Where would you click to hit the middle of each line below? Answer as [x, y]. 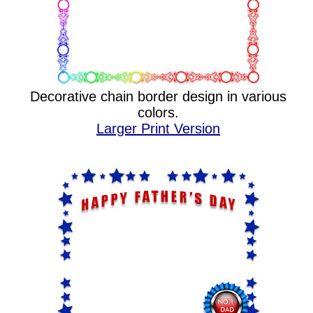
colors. [158, 112]
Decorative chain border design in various [158, 96]
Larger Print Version [158, 129]
